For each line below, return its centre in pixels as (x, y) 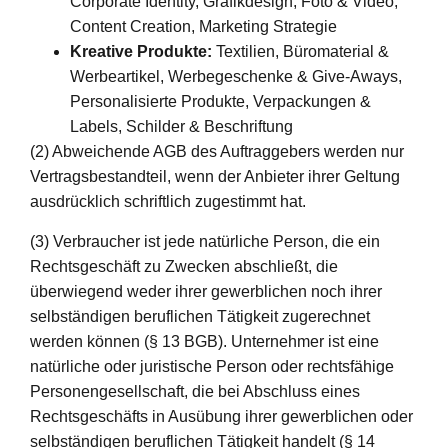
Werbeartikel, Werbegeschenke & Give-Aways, (236, 77)
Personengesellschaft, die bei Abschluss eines (195, 391)
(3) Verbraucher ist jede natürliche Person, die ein (205, 241)
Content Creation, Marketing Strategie (203, 27)
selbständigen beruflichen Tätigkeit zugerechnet (200, 316)
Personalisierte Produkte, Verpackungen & (220, 102)
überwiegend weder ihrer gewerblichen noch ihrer (206, 291)
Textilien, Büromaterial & (300, 52)
